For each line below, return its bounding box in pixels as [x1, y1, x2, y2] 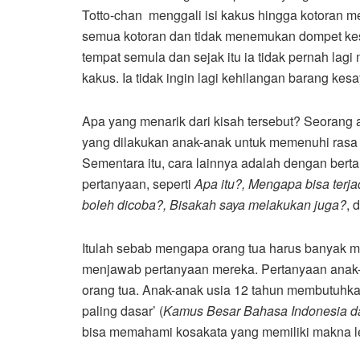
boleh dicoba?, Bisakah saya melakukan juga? [82, 195, 346, 215]
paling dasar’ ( [82, 301, 163, 321]
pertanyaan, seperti [82, 174, 194, 194]
